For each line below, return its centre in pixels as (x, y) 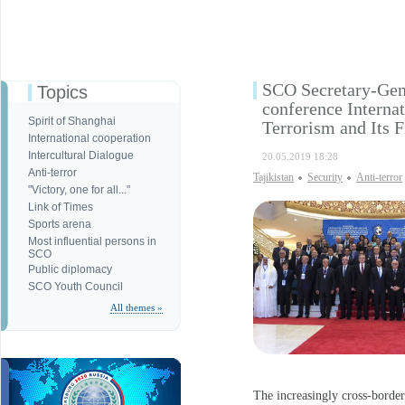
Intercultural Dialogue (81, 155)
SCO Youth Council (75, 287)
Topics (62, 92)
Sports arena (60, 224)
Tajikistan (273, 177)
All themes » (137, 307)
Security (325, 177)
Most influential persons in (92, 241)
